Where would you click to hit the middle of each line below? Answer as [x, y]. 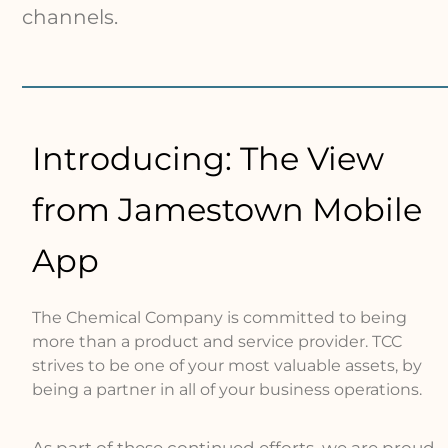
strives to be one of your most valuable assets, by [227, 365]
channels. [70, 17]
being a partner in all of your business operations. [227, 389]
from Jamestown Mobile [227, 209]
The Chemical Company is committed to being [220, 317]
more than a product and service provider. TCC [217, 341]
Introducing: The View [208, 158]
